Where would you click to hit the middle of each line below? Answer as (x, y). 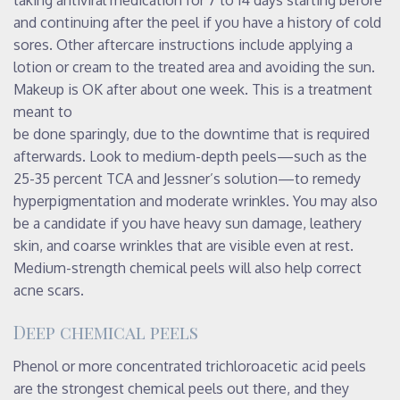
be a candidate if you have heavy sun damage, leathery (187, 223)
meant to (43, 111)
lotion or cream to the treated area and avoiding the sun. (194, 67)
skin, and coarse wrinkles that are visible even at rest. (183, 245)
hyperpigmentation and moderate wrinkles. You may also (196, 200)
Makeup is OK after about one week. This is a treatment (193, 89)
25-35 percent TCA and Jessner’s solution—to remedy (187, 178)
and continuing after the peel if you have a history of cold (197, 22)
